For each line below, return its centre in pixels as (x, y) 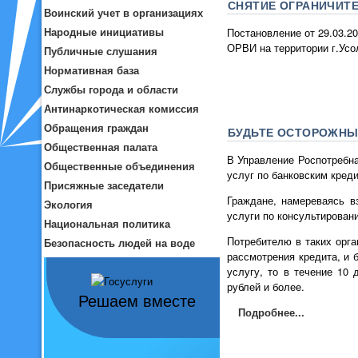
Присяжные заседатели (104, 185)
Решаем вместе (137, 301)
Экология (68, 204)
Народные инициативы (104, 32)
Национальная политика (107, 223)
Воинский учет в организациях (123, 12)
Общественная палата (101, 147)
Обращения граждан (96, 127)
